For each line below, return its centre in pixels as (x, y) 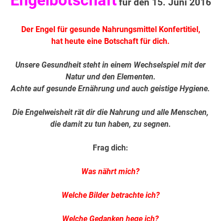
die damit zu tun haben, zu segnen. (110, 124)
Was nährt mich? (110, 172)
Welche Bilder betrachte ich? (110, 195)
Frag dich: (110, 148)
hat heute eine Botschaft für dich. (110, 41)
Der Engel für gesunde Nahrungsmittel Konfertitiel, (110, 30)
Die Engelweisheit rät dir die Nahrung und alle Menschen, (110, 112)
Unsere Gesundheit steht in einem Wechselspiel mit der (110, 65)
